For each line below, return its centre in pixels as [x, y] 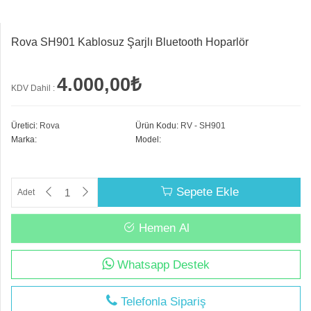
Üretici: [24, 126]
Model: [148, 140]
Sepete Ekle [205, 192]
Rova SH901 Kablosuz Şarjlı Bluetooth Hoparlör [130, 42]
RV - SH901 [202, 126]
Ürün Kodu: [157, 126]
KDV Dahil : [33, 88]
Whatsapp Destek [162, 265]
